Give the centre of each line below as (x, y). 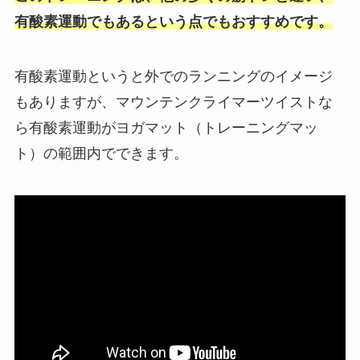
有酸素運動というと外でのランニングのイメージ (173, 76)
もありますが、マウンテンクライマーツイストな (173, 102)
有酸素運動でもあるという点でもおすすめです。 (173, 22)
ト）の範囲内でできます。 (101, 153)
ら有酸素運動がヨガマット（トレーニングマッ (166, 128)
